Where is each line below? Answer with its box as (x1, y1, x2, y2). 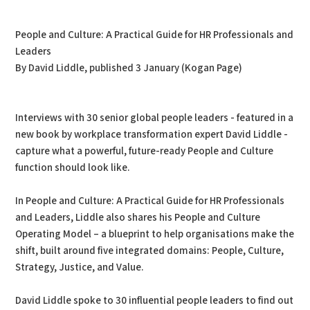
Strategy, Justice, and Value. (15, 261, 145, 274)
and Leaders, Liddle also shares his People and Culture (15, 211, 261, 224)
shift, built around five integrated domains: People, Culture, (15, 244, 284, 257)
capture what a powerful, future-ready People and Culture (15, 145, 274, 158)
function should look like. (15, 161, 131, 174)
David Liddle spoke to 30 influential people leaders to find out (15, 294, 294, 307)
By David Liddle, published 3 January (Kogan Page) (15, 62, 243, 75)
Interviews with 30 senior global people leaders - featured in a (15, 111, 294, 125)
